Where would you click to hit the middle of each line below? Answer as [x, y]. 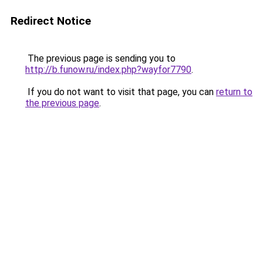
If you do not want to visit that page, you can [121, 92]
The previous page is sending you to [100, 58]
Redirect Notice [51, 21]
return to [234, 92]
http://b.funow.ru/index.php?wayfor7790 [108, 70]
